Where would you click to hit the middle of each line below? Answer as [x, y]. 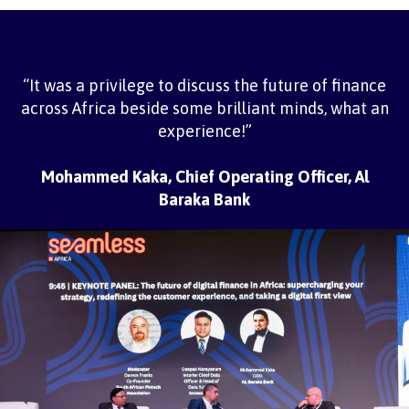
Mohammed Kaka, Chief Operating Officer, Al [204, 176]
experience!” [204, 131]
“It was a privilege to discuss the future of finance [204, 85]
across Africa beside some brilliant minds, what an [204, 108]
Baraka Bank [204, 199]
